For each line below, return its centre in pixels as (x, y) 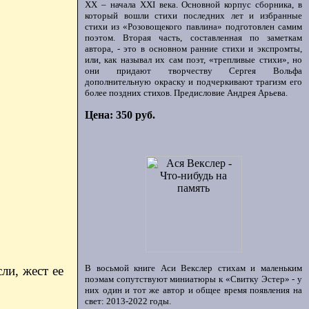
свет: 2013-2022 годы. (128, 301)
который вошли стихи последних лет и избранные (193, 16)
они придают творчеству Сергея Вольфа (193, 71)
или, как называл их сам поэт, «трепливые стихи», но (193, 60)
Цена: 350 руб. (120, 115)
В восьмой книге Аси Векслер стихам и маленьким (193, 268)
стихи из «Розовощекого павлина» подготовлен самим (193, 27)
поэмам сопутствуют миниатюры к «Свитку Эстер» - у (193, 279)
